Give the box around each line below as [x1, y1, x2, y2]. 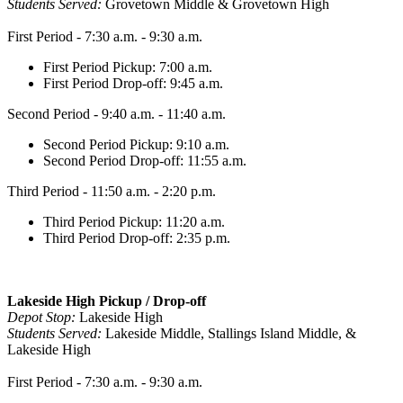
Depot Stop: [7, 309, 79, 326]
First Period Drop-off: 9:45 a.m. [43, 76, 223, 92]
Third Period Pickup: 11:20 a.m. [43, 214, 225, 230]
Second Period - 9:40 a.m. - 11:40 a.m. [7, 106, 226, 122]
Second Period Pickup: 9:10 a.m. [43, 137, 229, 153]
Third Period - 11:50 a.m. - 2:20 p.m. [7, 184, 216, 200]
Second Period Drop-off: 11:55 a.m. [43, 153, 246, 169]
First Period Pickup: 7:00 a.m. [43, 59, 212, 76]
